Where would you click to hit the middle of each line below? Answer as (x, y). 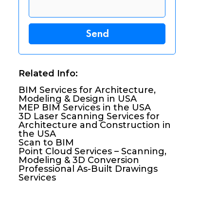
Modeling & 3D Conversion (79, 160)
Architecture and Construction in (95, 125)
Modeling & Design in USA (78, 99)
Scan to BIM (46, 142)
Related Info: (48, 73)
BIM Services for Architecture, (87, 90)
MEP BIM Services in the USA (85, 107)
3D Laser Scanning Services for (89, 116)
